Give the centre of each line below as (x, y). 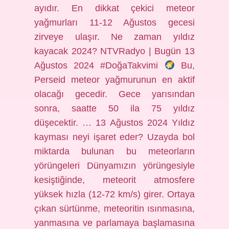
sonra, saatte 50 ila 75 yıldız (114, 108)
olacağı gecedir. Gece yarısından (114, 94)
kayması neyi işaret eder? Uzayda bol (114, 137)
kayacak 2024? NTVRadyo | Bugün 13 (114, 51)
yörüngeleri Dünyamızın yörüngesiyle (114, 166)
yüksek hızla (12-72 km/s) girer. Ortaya (114, 194)
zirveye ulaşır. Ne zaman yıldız (114, 37)
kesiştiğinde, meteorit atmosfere (114, 180)
